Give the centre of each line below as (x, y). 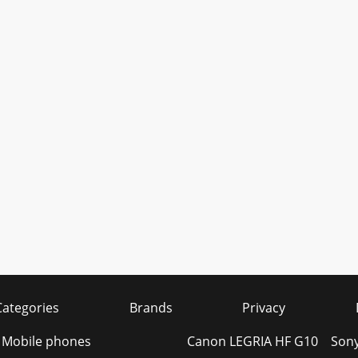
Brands (151, 308)
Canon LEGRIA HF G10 (252, 341)
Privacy (264, 308)
